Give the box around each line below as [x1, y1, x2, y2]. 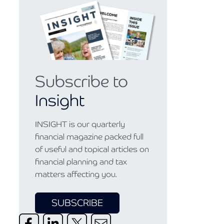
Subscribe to [35, 71, 128, 92]
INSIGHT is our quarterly [35, 119, 125, 129]
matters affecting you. [35, 169, 117, 179]
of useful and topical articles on [35, 144, 149, 154]
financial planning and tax [35, 156, 127, 167]
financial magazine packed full [35, 131, 143, 142]
